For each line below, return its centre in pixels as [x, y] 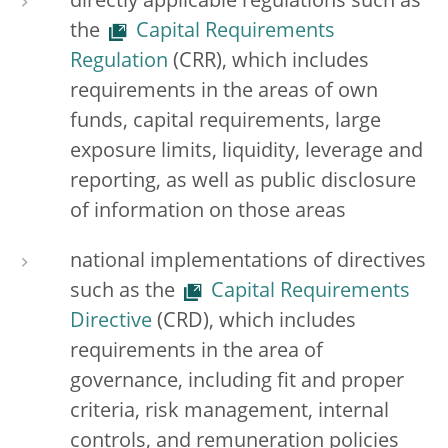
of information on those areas [208, 212]
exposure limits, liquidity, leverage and [246, 152]
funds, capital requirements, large [225, 122]
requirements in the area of [196, 352]
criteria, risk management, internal [229, 412]
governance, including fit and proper [237, 382]
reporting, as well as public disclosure [243, 182]
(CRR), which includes [268, 62]
